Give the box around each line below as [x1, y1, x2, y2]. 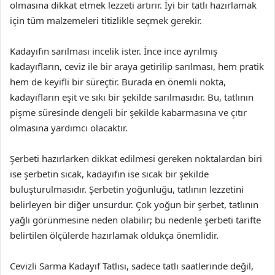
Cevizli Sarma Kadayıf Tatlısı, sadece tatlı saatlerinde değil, [10, 260, 254, 272]
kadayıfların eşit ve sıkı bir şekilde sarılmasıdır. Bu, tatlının [10, 91, 254, 103]
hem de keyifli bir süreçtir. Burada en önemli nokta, [10, 76, 226, 88]
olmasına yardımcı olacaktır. [10, 122, 128, 134]
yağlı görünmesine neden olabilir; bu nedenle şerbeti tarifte [10, 214, 261, 226]
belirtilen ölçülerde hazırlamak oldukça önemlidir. [10, 229, 219, 241]
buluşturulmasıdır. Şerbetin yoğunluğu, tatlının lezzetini [10, 183, 244, 195]
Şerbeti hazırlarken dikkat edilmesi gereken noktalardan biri [10, 152, 262, 165]
